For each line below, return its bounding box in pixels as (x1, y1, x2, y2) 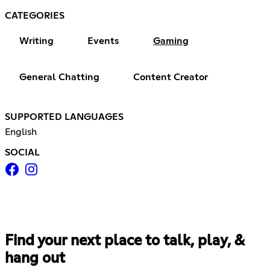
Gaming (153, 36, 189, 46)
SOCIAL (5, 147, 40, 157)
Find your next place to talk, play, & (5, 233, 244, 248)
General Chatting (19, 72, 99, 82)
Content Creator (133, 72, 208, 82)
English (5, 127, 37, 137)
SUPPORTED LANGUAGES (5, 111, 124, 122)
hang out (5, 251, 65, 266)
